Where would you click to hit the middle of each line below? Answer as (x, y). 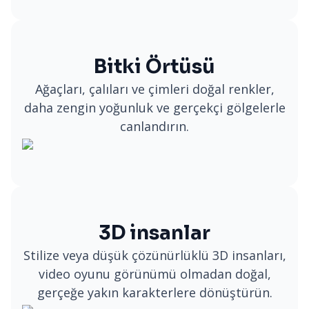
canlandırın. (154, 126)
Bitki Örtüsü (154, 67)
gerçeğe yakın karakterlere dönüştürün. (154, 292)
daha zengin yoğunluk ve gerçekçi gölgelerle (154, 108)
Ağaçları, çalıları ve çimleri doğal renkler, (154, 89)
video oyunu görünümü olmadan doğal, (154, 274)
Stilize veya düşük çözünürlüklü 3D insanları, (154, 255)
